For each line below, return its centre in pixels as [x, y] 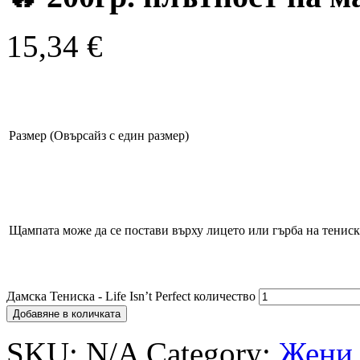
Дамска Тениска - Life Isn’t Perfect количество [131, 296]
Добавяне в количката [67, 313]
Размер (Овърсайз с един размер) [99, 135]
